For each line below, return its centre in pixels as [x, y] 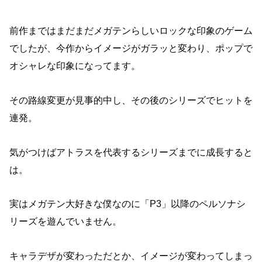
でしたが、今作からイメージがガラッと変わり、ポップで [131, 48]
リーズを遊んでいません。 [65, 222]
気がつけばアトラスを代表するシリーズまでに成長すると [131, 152]
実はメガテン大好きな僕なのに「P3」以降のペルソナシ [127, 204]
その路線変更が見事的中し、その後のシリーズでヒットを [131, 100]
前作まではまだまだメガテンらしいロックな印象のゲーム [131, 30]
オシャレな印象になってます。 [75, 65]
